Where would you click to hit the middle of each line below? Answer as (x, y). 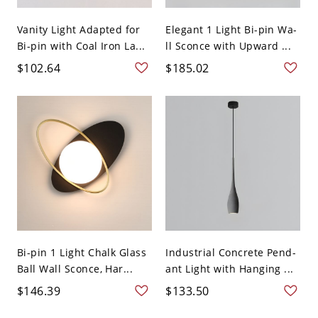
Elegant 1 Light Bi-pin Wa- (231, 30)
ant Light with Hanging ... (230, 269)
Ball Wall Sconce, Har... (75, 269)
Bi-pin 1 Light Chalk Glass (82, 253)
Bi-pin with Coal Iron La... (81, 46)
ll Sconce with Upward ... (229, 46)
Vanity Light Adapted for (78, 30)
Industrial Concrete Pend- (231, 253)
